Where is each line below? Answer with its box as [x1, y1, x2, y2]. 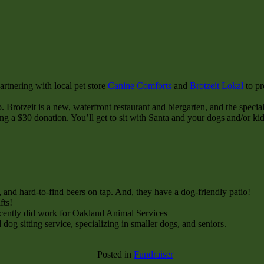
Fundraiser [134, 249, 173, 259]
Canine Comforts [108, 80, 171, 91]
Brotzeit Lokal [190, 80, 243, 91]
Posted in [97, 249, 134, 259]
